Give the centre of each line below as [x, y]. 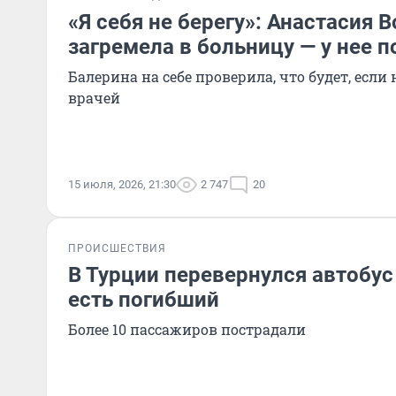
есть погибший [144, 300]
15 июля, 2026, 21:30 [122, 184]
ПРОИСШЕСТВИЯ [117, 248]
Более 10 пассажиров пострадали [187, 329]
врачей [94, 98]
